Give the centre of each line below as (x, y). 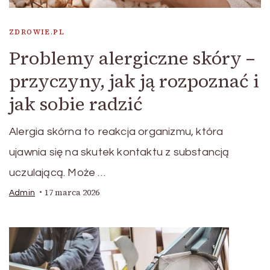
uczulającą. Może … (58, 172)
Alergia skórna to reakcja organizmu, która (116, 131)
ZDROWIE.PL (37, 32)
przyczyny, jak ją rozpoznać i (134, 81)
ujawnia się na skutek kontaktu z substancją (119, 152)
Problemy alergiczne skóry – (132, 58)
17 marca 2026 (72, 192)
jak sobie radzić (76, 104)
